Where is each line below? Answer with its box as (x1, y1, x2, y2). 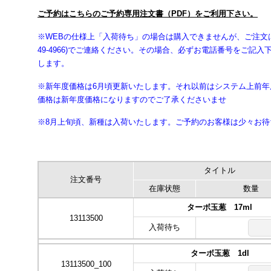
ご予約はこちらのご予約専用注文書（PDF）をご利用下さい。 (38, 9, 258, 19)
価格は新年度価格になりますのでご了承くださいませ (38, 94, 226, 104)
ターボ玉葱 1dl (190, 249, 249, 258)
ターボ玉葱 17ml (187, 203, 252, 212)
